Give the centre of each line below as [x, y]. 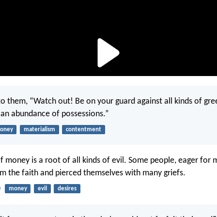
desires [67, 189]
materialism [39, 129]
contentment [83, 129]
